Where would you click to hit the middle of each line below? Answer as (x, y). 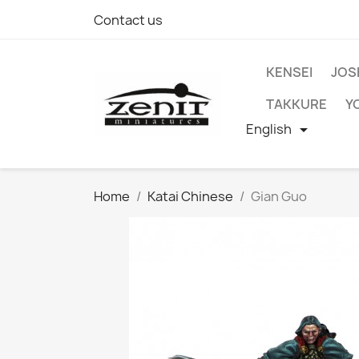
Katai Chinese (190, 196)
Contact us (128, 20)
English (269, 129)
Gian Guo (279, 196)
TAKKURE (296, 104)
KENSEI (289, 72)
